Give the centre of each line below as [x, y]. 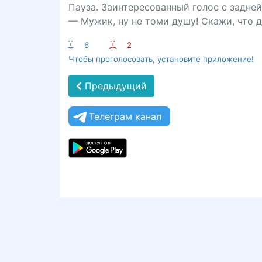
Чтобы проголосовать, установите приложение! [161, 59]
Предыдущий [114, 86]
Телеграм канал [125, 116]
